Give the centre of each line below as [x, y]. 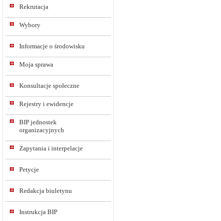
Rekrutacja [34, 7]
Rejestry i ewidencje [46, 104]
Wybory [30, 25]
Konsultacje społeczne [49, 86]
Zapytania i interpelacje [51, 148]
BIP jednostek [38, 122]
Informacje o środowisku [52, 46]
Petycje [29, 169]
